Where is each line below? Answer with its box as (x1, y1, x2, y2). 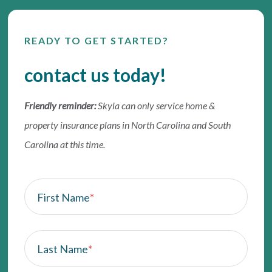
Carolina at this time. (24, 138, 107, 151)
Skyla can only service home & (98, 100, 216, 112)
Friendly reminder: (24, 100, 97, 112)
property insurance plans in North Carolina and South (24, 119, 231, 131)
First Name (37, 191, 90, 205)
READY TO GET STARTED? (24, 35, 169, 47)
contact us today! (24, 64, 167, 86)
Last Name (37, 242, 89, 256)
